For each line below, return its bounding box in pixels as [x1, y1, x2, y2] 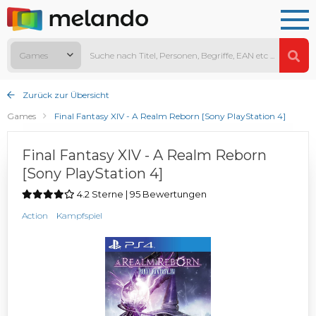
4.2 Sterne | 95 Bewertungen [75, 188, 207, 200]
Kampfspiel [56, 210, 102, 221]
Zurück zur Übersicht [20, 90, 109, 101]
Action [22, 210, 48, 221]
